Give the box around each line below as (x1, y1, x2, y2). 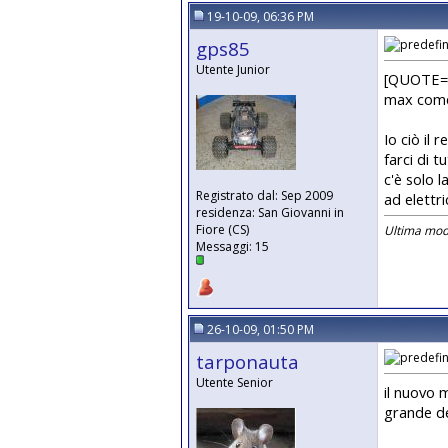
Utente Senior (196, 374, 273, 391)
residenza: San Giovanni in (196, 204, 344, 221)
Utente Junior (196, 61, 270, 78)
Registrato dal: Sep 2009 (196, 187, 333, 204)
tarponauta (196, 349, 299, 374)
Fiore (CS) (196, 221, 249, 238)
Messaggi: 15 (196, 238, 269, 255)
